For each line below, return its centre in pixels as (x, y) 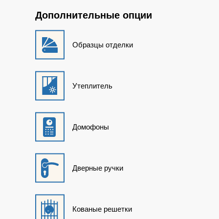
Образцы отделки (103, 44)
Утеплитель (92, 86)
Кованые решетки (102, 209)
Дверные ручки (98, 168)
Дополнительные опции (94, 15)
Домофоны (91, 127)
